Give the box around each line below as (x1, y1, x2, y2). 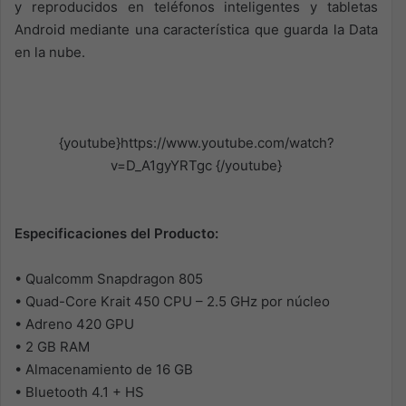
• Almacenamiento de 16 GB (14, 361, 193, 378)
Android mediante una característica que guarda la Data (14, 21, 378, 38)
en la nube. (14, 43, 85, 61)
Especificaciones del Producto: (14, 225, 218, 242)
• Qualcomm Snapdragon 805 (14, 270, 203, 287)
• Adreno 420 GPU (14, 315, 134, 333)
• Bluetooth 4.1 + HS (14, 383, 144, 401)
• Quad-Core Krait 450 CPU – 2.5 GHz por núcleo (14, 293, 330, 310)
